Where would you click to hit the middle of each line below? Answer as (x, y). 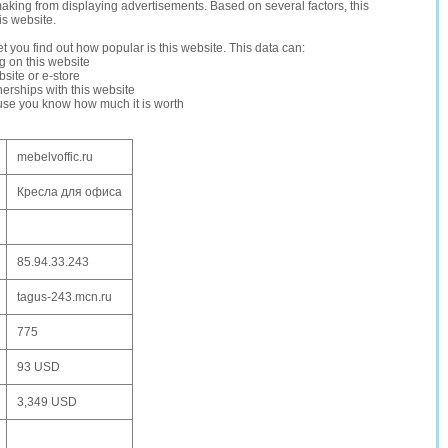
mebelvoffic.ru (55, 157)
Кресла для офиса (69, 192)
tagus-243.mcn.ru (64, 297)
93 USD (38, 367)
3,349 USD (47, 402)
